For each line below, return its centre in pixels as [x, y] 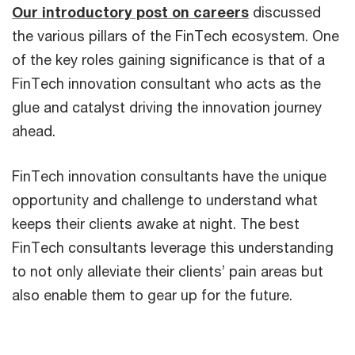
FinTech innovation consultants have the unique [169, 176]
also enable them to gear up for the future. [152, 295]
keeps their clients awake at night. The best [156, 223]
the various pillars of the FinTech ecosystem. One [176, 36]
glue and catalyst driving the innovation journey [167, 107]
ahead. [34, 131]
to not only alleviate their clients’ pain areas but [168, 271]
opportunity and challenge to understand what [165, 200]
